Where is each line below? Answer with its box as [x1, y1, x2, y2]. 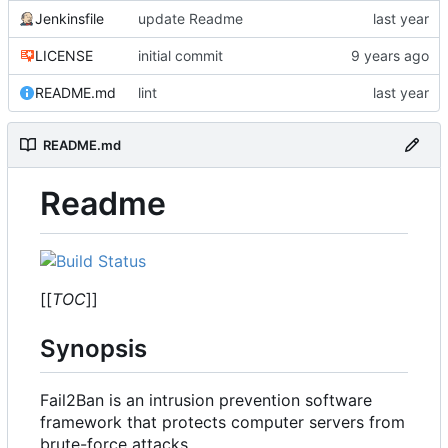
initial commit [138, 46, 223, 64]
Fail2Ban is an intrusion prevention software [40, 389, 372, 410]
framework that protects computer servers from [40, 411, 405, 432]
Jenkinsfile [35, 9, 104, 27]
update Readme [138, 9, 243, 27]
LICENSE [35, 46, 93, 64]
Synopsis [40, 334, 147, 364]
